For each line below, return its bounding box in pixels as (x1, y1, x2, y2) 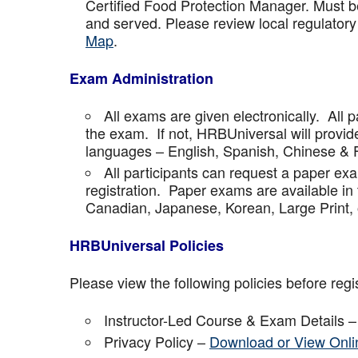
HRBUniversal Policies (70, 235, 224, 256)
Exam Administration (70, 68, 213, 89)
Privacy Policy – (104, 331, 209, 352)
